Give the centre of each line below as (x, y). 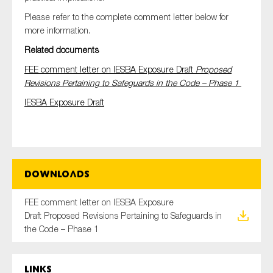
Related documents (62, 50)
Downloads (57, 174)
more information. (57, 30)
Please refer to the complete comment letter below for (126, 17)
